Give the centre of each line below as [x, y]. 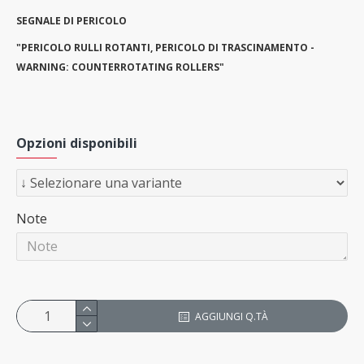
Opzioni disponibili [77, 143]
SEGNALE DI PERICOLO [71, 21]
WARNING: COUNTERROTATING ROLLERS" [120, 67]
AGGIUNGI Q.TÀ [231, 316]
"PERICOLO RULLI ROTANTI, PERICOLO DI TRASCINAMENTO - [165, 47]
